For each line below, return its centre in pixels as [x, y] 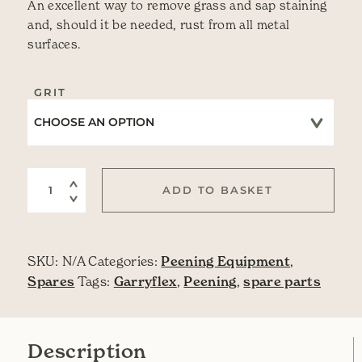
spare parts [282, 281]
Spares [51, 281]
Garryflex [145, 281]
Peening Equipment [225, 261]
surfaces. [54, 43]
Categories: [125, 261]
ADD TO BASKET [218, 190]
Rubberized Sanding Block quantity [155, 177]
